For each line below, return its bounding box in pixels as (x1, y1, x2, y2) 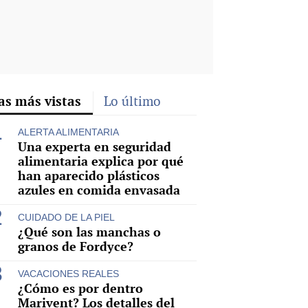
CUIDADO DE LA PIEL (18, 211, 115, 223)
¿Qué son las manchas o (18, 223, 161, 240)
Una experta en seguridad (18, 138, 171, 155)
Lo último (104, 92, 161, 110)
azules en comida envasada (18, 181, 180, 198)
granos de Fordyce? (18, 238, 133, 254)
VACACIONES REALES (18, 267, 119, 279)
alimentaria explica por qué (18, 153, 184, 169)
